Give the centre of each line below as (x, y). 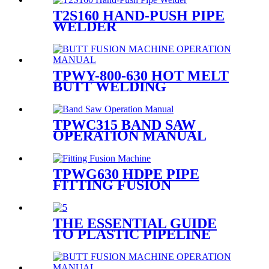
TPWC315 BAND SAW (124, 125)
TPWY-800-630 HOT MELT (141, 76)
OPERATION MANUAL (130, 136)
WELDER (85, 27)
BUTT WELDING (110, 87)
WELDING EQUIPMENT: (136, 245)
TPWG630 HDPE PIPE (126, 174)
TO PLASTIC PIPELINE (132, 234)
